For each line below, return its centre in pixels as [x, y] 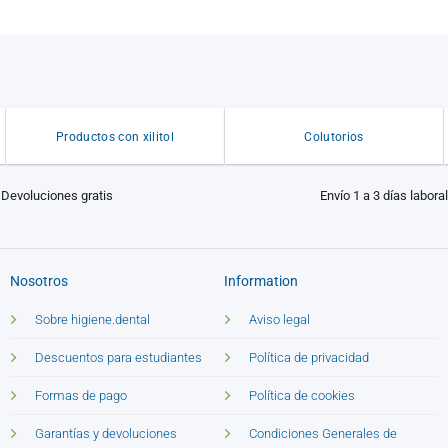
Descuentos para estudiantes [118, 357]
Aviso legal [279, 319]
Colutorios [334, 137]
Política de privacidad [309, 357]
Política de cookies [302, 395]
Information [261, 282]
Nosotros [38, 282]
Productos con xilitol [115, 137]
